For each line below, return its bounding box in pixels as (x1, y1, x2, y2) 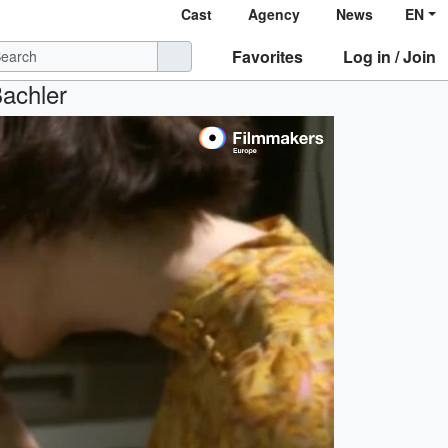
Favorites (232, 44, 303, 68)
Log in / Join (343, 44, 436, 68)
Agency (248, 4, 301, 24)
